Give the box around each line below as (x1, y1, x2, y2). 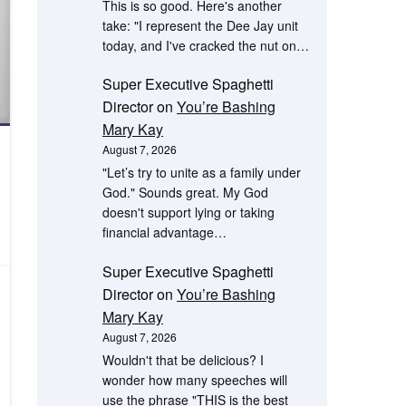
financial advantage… (101, 223, 227, 242)
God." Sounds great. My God (101, 183, 268, 202)
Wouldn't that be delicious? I (101, 350, 264, 369)
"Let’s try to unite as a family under (101, 163, 301, 182)
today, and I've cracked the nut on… (101, 35, 309, 54)
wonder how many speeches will (101, 370, 287, 389)
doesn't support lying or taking (101, 203, 275, 222)
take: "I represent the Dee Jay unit (101, 15, 298, 34)
